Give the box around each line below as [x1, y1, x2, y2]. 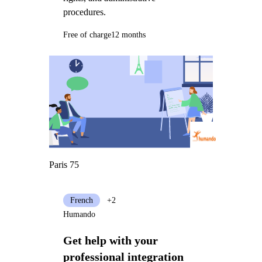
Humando [63, 209, 95, 219]
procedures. [63, 7, 106, 18]
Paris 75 [49, 160, 79, 170]
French [70, 196, 93, 205]
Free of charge [63, 30, 111, 40]
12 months [111, 30, 146, 40]
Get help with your [63, 233, 158, 247]
